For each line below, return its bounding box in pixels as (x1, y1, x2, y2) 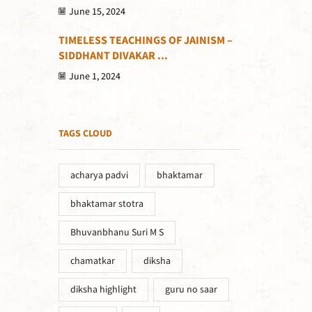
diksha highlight (70, 283, 136, 296)
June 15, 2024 (68, 6, 125, 19)
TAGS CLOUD (58, 127, 112, 141)
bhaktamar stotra (70, 197, 143, 210)
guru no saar (165, 283, 218, 296)
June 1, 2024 (68, 70, 120, 83)
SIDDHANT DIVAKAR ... (58, 48, 168, 63)
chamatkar (70, 254, 115, 267)
